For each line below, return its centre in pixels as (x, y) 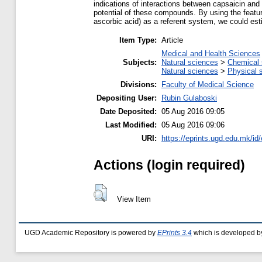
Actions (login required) (169, 165)
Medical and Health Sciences (211, 54)
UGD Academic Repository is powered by (91, 233)
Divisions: (139, 85)
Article (172, 40)
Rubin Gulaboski (189, 98)
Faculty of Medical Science (208, 85)
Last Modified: (131, 125)
